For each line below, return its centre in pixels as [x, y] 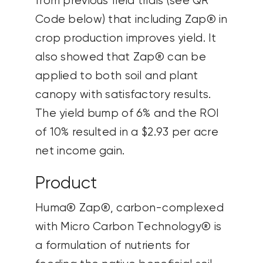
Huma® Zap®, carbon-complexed [129, 208]
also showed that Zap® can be [120, 58]
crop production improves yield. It [126, 39]
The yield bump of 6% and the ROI [127, 114]
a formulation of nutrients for [112, 246]
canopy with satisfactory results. [123, 95]
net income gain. [80, 151]
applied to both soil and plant [117, 76]
